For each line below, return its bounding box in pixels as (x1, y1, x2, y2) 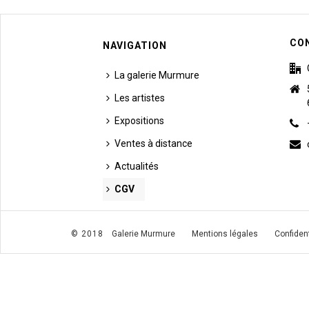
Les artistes (114, 92, 165, 103)
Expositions (114, 115, 164, 126)
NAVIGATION (103, 40, 167, 51)
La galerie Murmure (114, 70, 199, 81)
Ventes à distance (114, 138, 192, 149)
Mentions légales (192, 229, 258, 239)
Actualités (114, 161, 159, 172)
